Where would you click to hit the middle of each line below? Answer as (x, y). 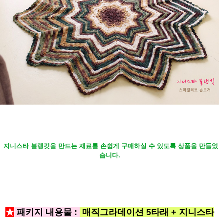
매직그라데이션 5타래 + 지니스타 (148, 212)
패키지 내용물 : (47, 212)
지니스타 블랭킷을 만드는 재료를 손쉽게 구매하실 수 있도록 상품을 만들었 (110, 146)
